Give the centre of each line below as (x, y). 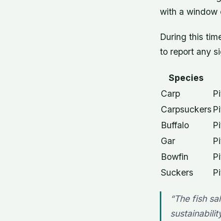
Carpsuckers (186, 110)
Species (186, 78)
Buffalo (175, 125)
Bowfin (175, 157)
